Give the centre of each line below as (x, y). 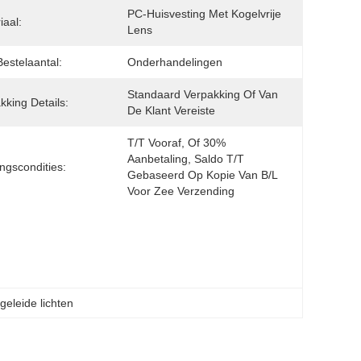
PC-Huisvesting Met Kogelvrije (204, 14)
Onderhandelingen (175, 62)
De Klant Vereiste (171, 110)
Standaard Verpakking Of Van (203, 94)
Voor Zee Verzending (181, 191)
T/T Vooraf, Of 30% (176, 143)
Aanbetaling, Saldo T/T (186, 159)
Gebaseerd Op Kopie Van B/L (202, 175)
